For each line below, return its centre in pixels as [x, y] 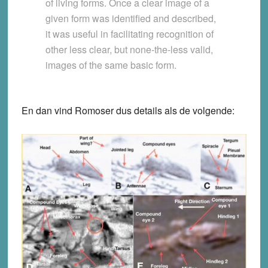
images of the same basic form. [111, 65]
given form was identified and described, [130, 18]
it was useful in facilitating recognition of [129, 33]
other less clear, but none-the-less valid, [129, 49]
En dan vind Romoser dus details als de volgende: [128, 110]
